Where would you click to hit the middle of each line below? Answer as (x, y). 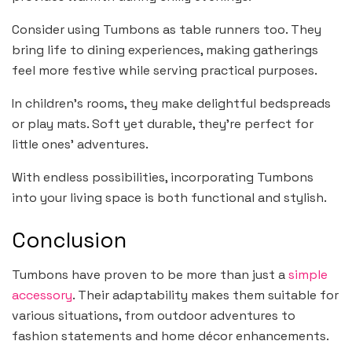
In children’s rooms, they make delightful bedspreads (171, 104)
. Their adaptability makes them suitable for (205, 295)
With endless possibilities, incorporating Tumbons (163, 178)
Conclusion (69, 240)
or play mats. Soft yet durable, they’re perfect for (163, 124)
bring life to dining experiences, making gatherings (165, 50)
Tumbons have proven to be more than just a (150, 275)
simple (308, 275)
